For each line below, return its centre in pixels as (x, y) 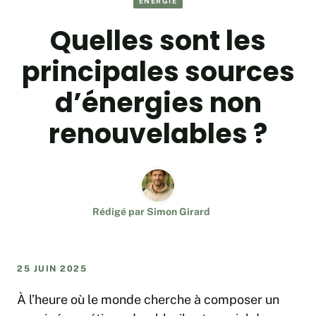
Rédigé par (119, 212)
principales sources (158, 72)
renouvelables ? (158, 134)
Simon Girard (178, 212)
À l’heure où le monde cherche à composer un (148, 300)
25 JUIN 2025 (52, 269)
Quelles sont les (158, 41)
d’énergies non (158, 103)
